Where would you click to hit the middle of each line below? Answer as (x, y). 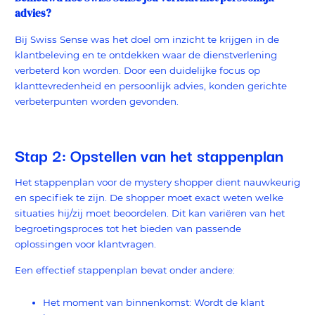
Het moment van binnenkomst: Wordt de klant (154, 302)
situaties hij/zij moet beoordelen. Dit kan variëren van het (150, 213)
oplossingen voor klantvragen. (85, 244)
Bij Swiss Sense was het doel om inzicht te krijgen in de (147, 40)
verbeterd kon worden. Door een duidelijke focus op (137, 71)
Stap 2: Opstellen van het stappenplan (149, 155)
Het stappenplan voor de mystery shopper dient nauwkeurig (157, 182)
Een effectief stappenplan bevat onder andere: (126, 270)
